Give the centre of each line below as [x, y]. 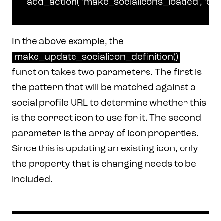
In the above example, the [68, 42]
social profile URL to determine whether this [109, 103]
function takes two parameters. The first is [107, 73]
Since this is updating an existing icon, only [105, 149]
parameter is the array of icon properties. [105, 134]
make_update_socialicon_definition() [96, 57]
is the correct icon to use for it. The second [107, 118]
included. [32, 180]
